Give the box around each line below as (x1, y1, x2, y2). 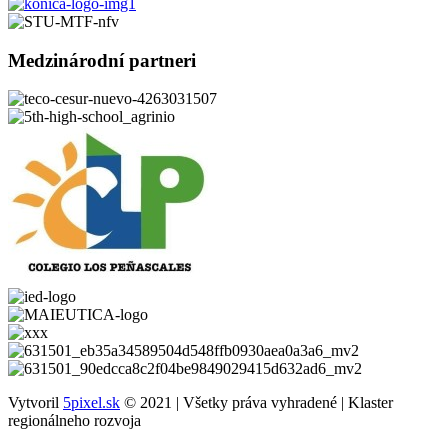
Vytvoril (8, 394, 63, 412)
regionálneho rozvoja (8, 412, 141, 430)
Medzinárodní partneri (8, 49, 196, 71)
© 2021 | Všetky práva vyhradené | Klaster (120, 394, 393, 412)
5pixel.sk (63, 394, 120, 412)
